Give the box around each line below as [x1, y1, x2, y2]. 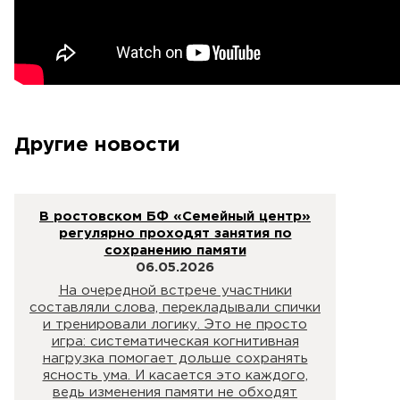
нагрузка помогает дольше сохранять [42, 353, 308, 364]
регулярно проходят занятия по [58, 227, 292, 239]
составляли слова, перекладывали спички [29, 302, 321, 313]
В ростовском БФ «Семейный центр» [39, 210, 311, 222]
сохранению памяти [104, 244, 246, 256]
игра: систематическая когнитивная [51, 336, 299, 347]
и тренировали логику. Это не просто [43, 319, 307, 330]
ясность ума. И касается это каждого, [42, 370, 308, 381]
